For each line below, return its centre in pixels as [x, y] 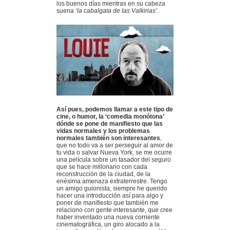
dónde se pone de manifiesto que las [110, 124]
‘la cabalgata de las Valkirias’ [116, 11]
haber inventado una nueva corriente [108, 217]
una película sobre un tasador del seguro [114, 160]
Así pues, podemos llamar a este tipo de [115, 110]
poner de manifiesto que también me [108, 203]
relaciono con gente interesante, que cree [114, 210]
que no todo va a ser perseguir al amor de [115, 146]
